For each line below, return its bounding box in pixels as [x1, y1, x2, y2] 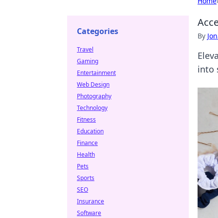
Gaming [77, 57, 98, 65]
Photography [77, 92, 111, 100]
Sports [77, 174, 94, 182]
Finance [77, 139, 98, 147]
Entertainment [77, 69, 116, 77]
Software [77, 209, 101, 217]
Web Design [77, 80, 109, 89]
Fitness [77, 115, 96, 124]
